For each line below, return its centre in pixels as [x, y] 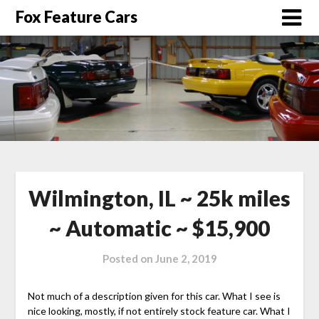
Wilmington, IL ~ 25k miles [159, 198]
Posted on [129, 258]
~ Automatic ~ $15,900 [159, 228]
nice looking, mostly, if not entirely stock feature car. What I [159, 310]
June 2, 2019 [186, 258]
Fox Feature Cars [77, 17]
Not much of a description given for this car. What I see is [154, 296]
